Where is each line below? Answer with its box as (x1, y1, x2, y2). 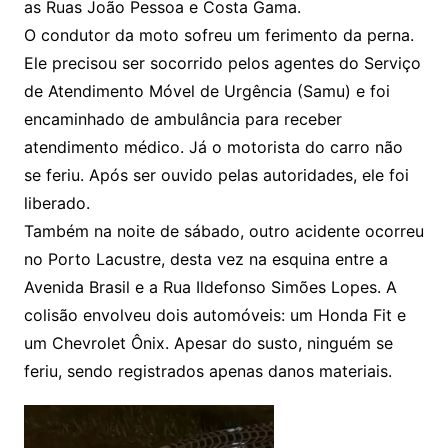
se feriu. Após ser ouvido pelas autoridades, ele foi (23, 165, 409, 186)
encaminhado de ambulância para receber (23, 109, 342, 130)
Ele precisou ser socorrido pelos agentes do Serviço (23, 53, 421, 74)
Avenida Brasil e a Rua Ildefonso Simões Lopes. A (23, 277, 397, 298)
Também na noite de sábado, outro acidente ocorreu (23, 221, 424, 242)
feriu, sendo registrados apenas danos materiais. (23, 361, 392, 382)
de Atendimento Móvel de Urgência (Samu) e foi (23, 81, 390, 102)
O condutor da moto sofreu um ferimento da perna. (23, 25, 414, 46)
